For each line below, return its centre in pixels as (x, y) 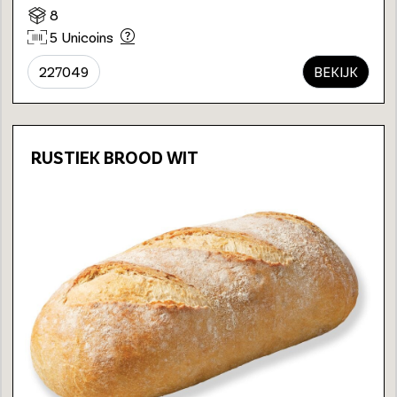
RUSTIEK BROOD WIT (115, 157)
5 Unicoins (82, 36)
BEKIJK (336, 72)
